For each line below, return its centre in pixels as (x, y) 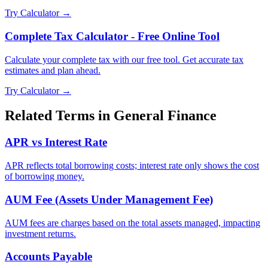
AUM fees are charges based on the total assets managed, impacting (133, 223)
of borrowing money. (45, 176)
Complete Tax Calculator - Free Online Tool (112, 36)
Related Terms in (59, 116)
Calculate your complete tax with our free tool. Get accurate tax (124, 59)
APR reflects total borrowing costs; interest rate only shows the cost (132, 166)
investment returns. (40, 233)
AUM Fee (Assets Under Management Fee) (109, 199)
